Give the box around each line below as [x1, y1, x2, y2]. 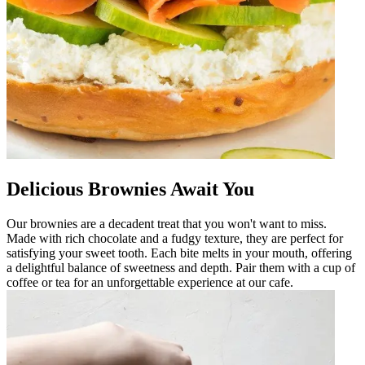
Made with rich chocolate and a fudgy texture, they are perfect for [7, 231, 343, 245]
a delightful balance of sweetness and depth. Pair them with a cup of [7, 260, 355, 275]
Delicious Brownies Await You [7, 178, 254, 200]
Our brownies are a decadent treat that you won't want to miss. [7, 216, 327, 231]
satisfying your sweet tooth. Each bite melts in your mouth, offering [7, 245, 352, 260]
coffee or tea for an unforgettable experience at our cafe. [7, 275, 293, 289]
